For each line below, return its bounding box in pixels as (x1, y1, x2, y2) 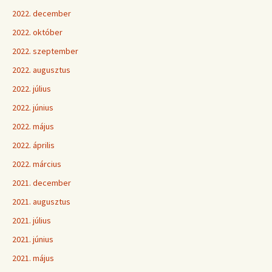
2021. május (12, 253, 54, 263)
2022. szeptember (12, 46, 78, 56)
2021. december (12, 177, 71, 188)
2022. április (12, 140, 55, 151)
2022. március (12, 158, 61, 169)
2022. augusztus (12, 64, 70, 75)
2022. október (12, 27, 63, 38)
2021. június (12, 234, 53, 245)
